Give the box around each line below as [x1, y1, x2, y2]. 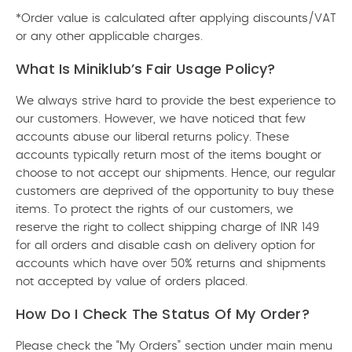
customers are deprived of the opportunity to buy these [16, 185, 334, 197]
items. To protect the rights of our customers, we [16, 203, 293, 215]
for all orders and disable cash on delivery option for [16, 240, 315, 251]
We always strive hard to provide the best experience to [16, 95, 335, 107]
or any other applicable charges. [16, 31, 203, 42]
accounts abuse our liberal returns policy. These [16, 131, 289, 143]
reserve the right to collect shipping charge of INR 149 [16, 222, 320, 233]
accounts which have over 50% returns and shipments [16, 258, 326, 269]
